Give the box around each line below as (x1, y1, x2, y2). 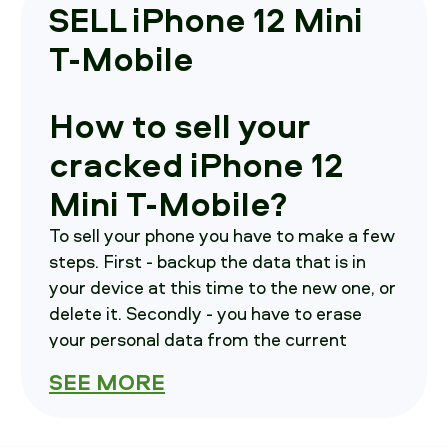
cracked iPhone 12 (49, 141, 344, 188)
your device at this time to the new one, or (49, 275, 396, 301)
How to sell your (49, 102, 311, 149)
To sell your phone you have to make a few (49, 223, 395, 249)
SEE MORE (49, 366, 165, 398)
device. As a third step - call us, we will (49, 353, 361, 379)
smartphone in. (49, 405, 172, 431)
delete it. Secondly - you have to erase (49, 301, 362, 327)
